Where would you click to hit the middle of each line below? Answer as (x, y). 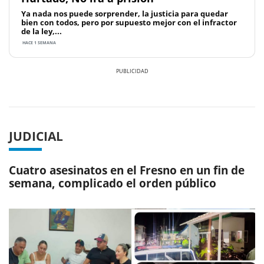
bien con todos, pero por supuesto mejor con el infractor (129, 22)
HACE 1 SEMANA (39, 42)
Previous (46, 88)
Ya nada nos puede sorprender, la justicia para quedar (125, 13)
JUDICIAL (36, 136)
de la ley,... (42, 31)
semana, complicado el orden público (113, 184)
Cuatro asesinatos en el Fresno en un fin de (127, 171)
